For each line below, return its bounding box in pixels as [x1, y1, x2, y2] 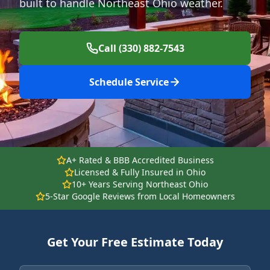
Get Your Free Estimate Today [47, 234, 223, 250]
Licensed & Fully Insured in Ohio [74, 166, 206, 178]
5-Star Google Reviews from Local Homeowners [45, 190, 235, 202]
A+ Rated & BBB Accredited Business [66, 154, 214, 166]
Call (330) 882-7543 [98, 42, 184, 55]
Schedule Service [89, 75, 169, 89]
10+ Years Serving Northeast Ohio [72, 178, 208, 190]
